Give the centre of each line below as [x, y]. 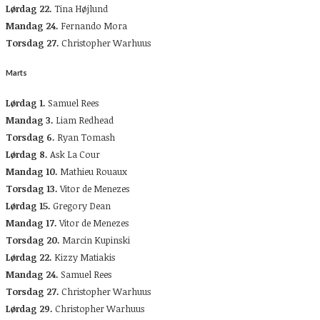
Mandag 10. [32, 171]
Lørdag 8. [27, 154]
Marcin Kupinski [95, 240]
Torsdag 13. [32, 188]
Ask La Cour [74, 154]
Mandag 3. [30, 120]
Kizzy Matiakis [84, 257]
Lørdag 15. [28, 205]
